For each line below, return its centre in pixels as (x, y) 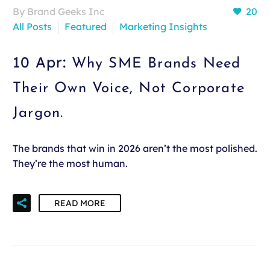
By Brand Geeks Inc (59, 11)
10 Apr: (42, 62)
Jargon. (38, 113)
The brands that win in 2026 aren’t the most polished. (135, 149)
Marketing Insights (163, 26)
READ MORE (80, 203)
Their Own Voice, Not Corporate (129, 88)
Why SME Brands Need (156, 64)
